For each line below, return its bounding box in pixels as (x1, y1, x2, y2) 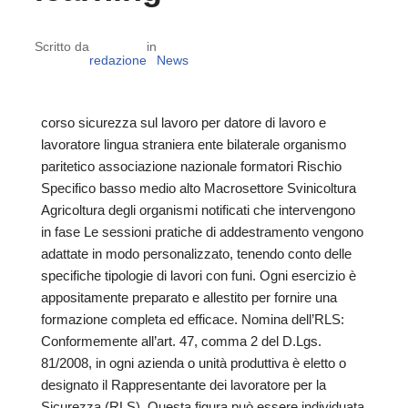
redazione (88, 52, 147, 67)
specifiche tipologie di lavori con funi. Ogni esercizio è (41, 268, 356, 284)
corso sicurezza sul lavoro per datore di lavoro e (41, 115, 326, 131)
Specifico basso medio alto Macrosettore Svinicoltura (41, 180, 356, 197)
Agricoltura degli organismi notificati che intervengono (41, 202, 355, 219)
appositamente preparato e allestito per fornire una (41, 290, 337, 306)
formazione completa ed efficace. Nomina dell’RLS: (41, 311, 344, 328)
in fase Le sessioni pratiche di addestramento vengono (41, 224, 363, 240)
